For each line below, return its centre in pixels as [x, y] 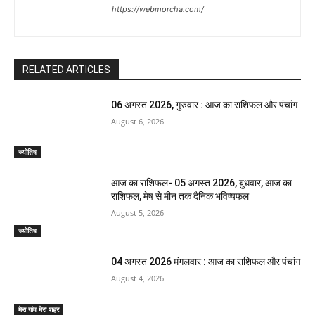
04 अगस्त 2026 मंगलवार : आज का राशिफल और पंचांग [206, 261]
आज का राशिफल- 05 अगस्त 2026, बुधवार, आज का [202, 183]
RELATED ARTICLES [66, 69]
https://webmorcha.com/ [157, 9]
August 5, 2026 [138, 213]
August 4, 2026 [138, 278]
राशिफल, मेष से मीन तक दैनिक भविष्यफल [180, 197]
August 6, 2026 [138, 121]
